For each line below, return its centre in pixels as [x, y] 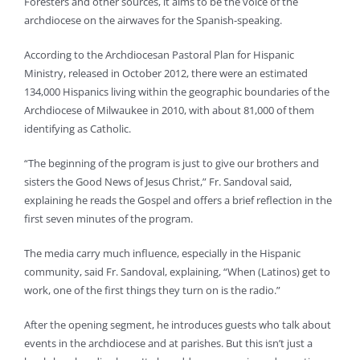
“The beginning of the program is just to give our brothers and [172, 164]
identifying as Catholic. [78, 129]
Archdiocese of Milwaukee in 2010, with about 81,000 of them [169, 110]
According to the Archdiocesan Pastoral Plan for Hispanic [159, 55]
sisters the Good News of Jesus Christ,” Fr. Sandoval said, [158, 182]
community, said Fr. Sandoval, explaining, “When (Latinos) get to [177, 272]
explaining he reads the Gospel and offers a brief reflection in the [178, 200]
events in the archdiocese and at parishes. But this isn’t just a [168, 344]
